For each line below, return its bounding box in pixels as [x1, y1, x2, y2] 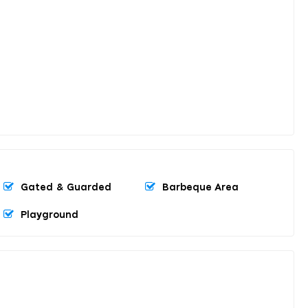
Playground [21, 210, 78, 220]
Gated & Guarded [21, 182, 111, 192]
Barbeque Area [162, 182, 239, 192]
